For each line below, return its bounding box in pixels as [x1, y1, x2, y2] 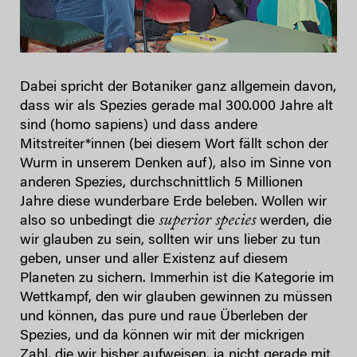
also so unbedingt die [20, 214, 159, 229]
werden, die [256, 214, 331, 229]
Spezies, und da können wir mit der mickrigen [20, 329, 304, 344]
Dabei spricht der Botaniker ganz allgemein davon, [20, 80, 336, 96]
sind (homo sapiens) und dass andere [20, 119, 257, 134]
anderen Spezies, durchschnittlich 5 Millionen [20, 176, 303, 191]
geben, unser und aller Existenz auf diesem [20, 253, 288, 268]
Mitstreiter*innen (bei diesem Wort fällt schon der [20, 138, 328, 153]
